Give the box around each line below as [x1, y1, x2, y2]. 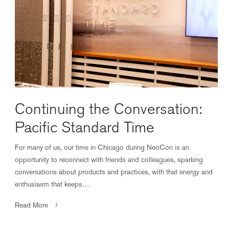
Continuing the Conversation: [15, 100, 202, 118]
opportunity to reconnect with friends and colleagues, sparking [15, 155, 203, 164]
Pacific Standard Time [15, 118, 154, 136]
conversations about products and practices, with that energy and [15, 167, 213, 176]
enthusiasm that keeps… [15, 179, 90, 188]
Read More [15, 200, 48, 209]
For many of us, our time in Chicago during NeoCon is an [15, 143, 190, 151]
